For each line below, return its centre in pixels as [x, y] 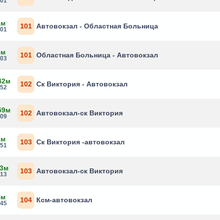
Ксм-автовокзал [65, 200]
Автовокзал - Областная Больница [97, 26]
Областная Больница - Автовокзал [97, 55]
